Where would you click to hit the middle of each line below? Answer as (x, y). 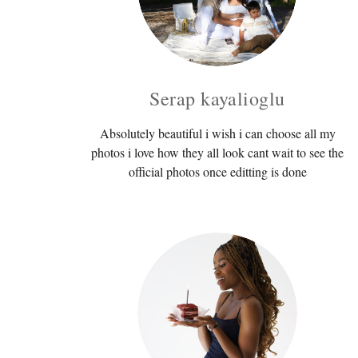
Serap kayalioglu (217, 98)
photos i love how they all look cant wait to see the (217, 152)
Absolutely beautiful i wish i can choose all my (217, 133)
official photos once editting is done (217, 171)
